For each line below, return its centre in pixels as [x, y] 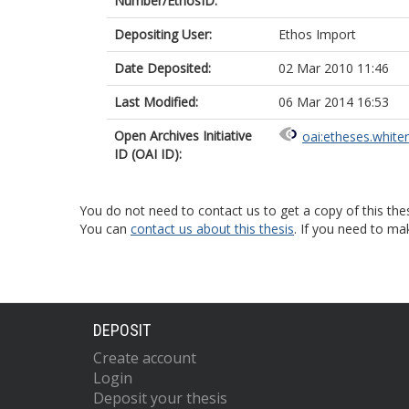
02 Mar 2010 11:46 [334, 68]
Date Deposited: [163, 68]
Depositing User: [163, 34]
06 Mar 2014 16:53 [334, 102]
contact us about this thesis [212, 229]
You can [105, 229]
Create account [145, 358]
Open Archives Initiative [183, 136]
